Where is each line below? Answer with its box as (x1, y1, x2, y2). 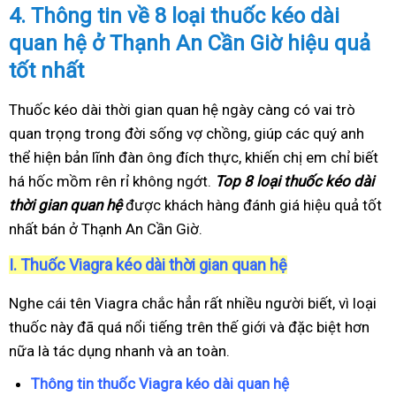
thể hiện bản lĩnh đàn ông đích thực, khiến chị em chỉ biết (9, 148, 378, 166)
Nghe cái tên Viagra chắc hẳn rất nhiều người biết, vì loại (9, 294, 377, 312)
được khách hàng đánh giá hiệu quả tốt (122, 196, 382, 214)
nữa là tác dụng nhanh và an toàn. (9, 342, 230, 360)
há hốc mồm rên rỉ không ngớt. (9, 172, 215, 190)
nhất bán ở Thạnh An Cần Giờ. (9, 220, 202, 238)
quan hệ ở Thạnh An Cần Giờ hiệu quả (9, 31, 370, 56)
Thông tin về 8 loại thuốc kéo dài (31, 4, 339, 28)
